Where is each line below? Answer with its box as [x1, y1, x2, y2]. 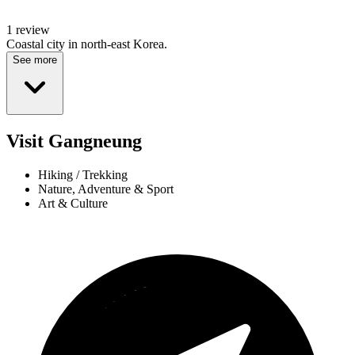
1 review [6, 23, 50, 37]
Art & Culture [38, 197, 108, 211]
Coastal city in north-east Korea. [6, 37, 167, 52]
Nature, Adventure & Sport [38, 182, 174, 197]
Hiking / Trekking [38, 168, 128, 182]
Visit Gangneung [6, 131, 142, 152]
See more [13, 54, 57, 67]
